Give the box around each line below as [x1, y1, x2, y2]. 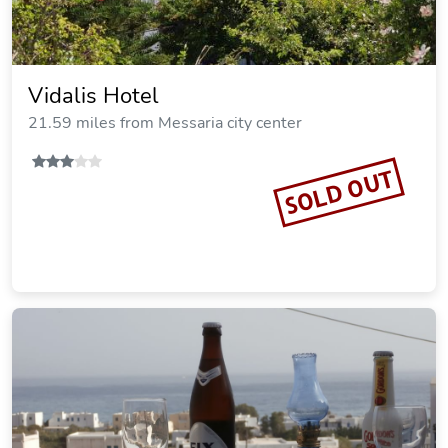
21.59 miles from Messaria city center [28, 112, 302, 134]
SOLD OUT [281, 164, 397, 220]
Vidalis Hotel [28, 81, 159, 111]
